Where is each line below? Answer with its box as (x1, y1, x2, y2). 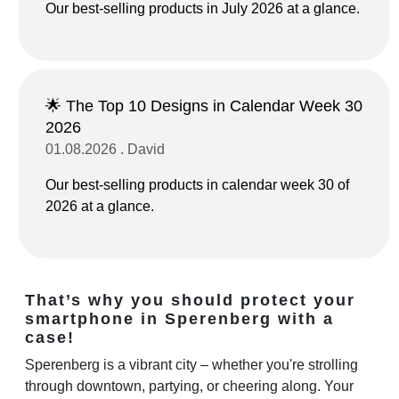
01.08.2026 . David (45, 141, 165, 157)
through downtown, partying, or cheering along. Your (25, 378, 354, 394)
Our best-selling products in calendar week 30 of (45, 176, 349, 192)
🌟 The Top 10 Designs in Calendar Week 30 (45, 96, 362, 115)
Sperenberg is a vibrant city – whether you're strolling (25, 356, 358, 372)
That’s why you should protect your (25, 290, 355, 309)
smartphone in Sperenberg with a (25, 309, 334, 328)
